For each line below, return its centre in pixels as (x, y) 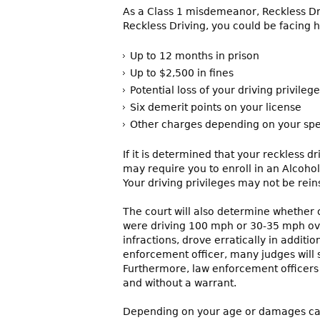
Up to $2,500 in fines (182, 73)
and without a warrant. (180, 283)
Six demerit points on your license (216, 107)
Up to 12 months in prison (195, 56)
